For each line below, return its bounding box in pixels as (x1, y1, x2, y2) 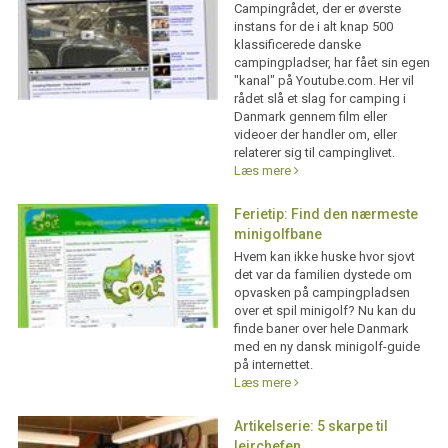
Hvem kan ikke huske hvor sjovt (233, 249, 415, 264)
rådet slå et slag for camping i (233, 91, 406, 106)
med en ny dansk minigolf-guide (233, 339, 420, 354)
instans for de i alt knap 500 (233, 19, 393, 34)
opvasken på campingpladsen (233, 285, 410, 300)
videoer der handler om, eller (233, 127, 397, 142)
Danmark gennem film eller (233, 109, 387, 124)
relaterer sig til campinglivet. (233, 145, 395, 160)
